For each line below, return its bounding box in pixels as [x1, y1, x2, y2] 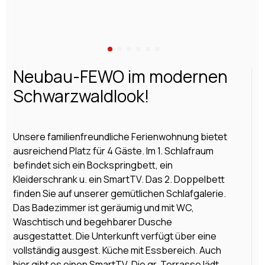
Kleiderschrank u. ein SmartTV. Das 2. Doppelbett [12, 173, 225, 186]
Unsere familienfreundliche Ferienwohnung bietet [12, 130, 227, 144]
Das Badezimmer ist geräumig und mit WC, [12, 201, 194, 215]
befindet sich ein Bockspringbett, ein [12, 159, 173, 172]
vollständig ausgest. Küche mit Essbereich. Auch [12, 244, 221, 257]
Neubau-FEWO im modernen [12, 65, 228, 88]
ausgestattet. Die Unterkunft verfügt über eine [12, 230, 216, 243]
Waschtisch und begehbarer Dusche [12, 215, 172, 229]
